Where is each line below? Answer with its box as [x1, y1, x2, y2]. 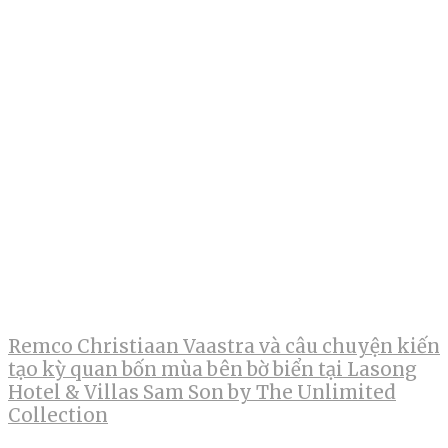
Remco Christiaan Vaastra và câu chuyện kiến [8, 335, 440, 359]
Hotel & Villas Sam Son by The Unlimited [8, 381, 396, 405]
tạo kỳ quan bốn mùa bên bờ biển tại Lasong [8, 358, 417, 382]
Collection [8, 404, 108, 428]
